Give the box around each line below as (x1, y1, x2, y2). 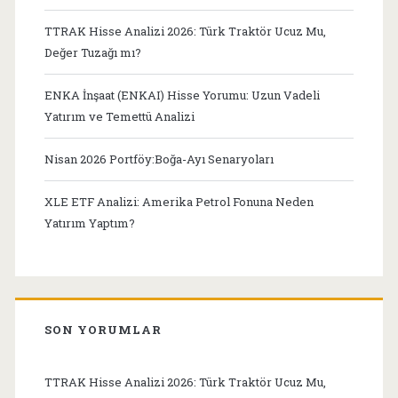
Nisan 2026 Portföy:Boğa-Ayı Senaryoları (44, 150, 274, 167)
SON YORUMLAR (44, 321, 163, 338)
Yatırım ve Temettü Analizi (44, 107, 195, 124)
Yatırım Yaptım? (44, 214, 135, 231)
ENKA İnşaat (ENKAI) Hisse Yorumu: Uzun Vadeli (44, 86, 320, 103)
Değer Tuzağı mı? (44, 44, 141, 60)
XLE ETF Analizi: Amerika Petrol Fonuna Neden (44, 193, 314, 210)
